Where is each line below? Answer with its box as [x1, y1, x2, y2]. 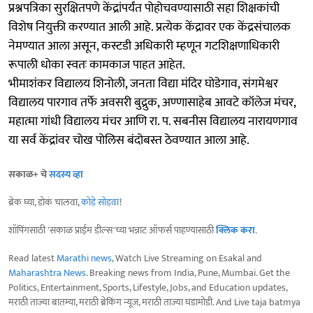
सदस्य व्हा [49, 166, 83, 182]
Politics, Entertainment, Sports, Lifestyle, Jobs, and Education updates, [8, 279, 287, 296]
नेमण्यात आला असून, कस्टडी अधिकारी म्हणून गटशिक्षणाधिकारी [8, 35, 279, 57]
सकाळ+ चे [8, 166, 49, 182]
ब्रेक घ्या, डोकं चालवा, [8, 194, 81, 210]
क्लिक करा [216, 221, 255, 238]
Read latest [8, 249, 57, 266]
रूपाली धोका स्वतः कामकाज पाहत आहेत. [8, 54, 185, 75]
